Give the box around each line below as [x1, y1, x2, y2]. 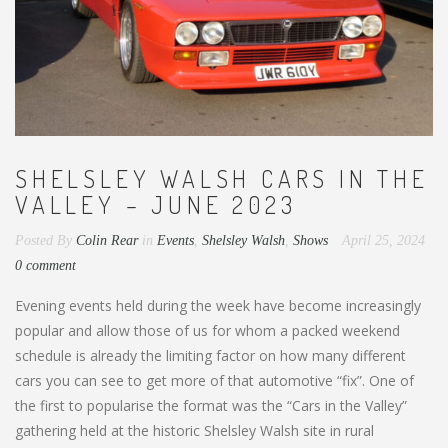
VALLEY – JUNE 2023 [15, 188, 297, 220]
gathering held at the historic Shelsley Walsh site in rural [15, 420, 374, 440]
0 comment [15, 257, 76, 273]
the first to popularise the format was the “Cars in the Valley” [15, 395, 407, 415]
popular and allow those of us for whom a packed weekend [15, 320, 400, 340]
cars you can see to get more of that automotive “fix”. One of [15, 370, 414, 390]
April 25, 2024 [342, 232, 425, 248]
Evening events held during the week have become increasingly [15, 295, 421, 315]
